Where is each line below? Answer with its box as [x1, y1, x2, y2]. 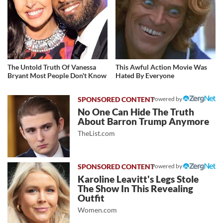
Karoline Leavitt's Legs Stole [78, 174, 199, 185]
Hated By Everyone [115, 71, 175, 80]
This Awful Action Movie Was [115, 63, 208, 72]
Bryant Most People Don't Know [7, 71, 107, 80]
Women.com [78, 206, 117, 215]
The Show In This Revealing [78, 183, 194, 195]
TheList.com [78, 129, 115, 138]
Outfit [78, 193, 105, 204]
